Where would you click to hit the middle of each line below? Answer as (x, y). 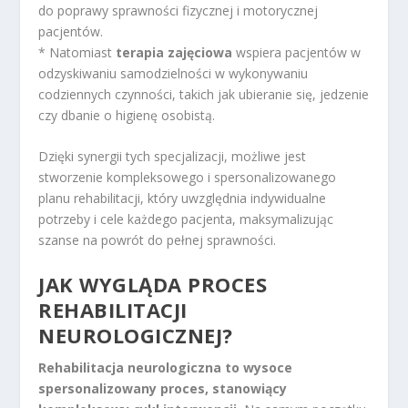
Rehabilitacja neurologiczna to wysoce (166, 367)
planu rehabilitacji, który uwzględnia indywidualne (183, 199)
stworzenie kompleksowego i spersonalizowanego (188, 178)
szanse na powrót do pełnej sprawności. (158, 240)
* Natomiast (77, 52)
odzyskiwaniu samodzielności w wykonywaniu (173, 73)
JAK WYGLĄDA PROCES (153, 284)
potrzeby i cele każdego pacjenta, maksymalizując (186, 219)
